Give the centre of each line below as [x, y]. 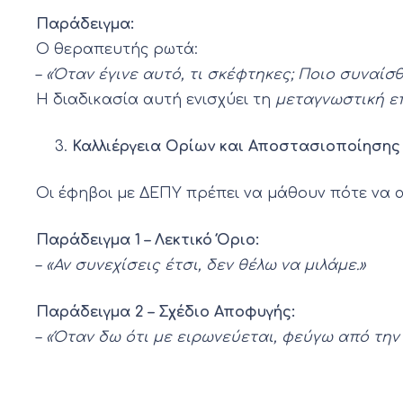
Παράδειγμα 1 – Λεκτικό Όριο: [148, 241]
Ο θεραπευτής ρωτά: [117, 50]
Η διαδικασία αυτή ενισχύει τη [156, 100]
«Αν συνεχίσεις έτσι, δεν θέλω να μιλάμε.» [206, 266]
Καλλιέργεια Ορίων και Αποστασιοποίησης [236, 147]
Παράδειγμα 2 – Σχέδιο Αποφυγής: [166, 313]
